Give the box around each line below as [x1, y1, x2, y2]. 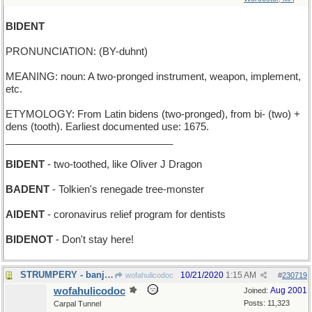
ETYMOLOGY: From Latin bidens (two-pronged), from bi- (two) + [6, 109, 300, 120]
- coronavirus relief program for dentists [45, 209, 226, 220]
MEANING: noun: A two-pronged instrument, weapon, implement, [6, 71, 301, 82]
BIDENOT [6, 234, 53, 245]
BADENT [6, 184, 49, 195]
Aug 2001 [270, 286, 307, 295]
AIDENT [6, 209, 45, 220]
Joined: [244, 286, 270, 295]
